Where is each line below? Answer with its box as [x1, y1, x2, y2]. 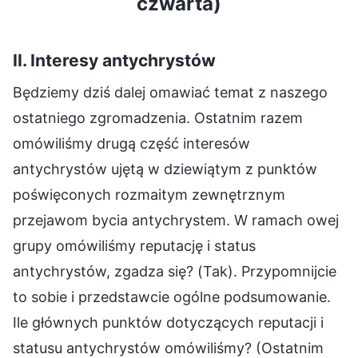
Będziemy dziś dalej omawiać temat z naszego [13, 84, 328, 101]
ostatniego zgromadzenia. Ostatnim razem [13, 109, 303, 127]
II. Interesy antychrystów [13, 50, 216, 70]
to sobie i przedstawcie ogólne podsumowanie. [13, 288, 331, 306]
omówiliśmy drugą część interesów [13, 135, 250, 153]
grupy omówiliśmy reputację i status [13, 237, 256, 255]
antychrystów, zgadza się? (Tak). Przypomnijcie [13, 263, 336, 280]
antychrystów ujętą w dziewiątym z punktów [13, 161, 317, 178]
